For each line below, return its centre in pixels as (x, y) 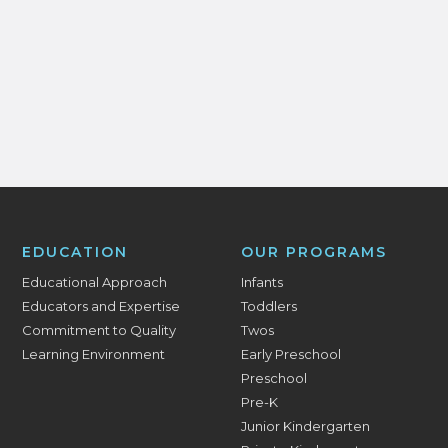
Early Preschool (291, 354)
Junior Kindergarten (306, 426)
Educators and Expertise (101, 306)
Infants (262, 282)
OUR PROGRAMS (314, 252)
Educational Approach (95, 282)
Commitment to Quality (99, 330)
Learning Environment (94, 354)
